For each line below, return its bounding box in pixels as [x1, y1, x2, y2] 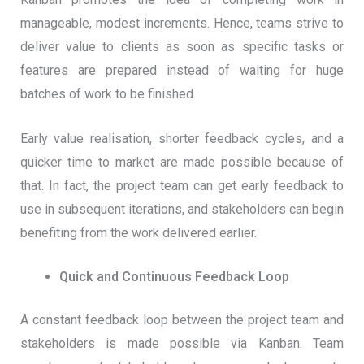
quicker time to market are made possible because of [19, 154, 344, 170]
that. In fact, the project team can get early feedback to [19, 177, 344, 193]
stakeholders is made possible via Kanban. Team [19, 336, 344, 352]
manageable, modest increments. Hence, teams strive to [19, 15, 344, 31]
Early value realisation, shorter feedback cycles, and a [19, 130, 344, 146]
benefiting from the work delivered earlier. [19, 224, 257, 240]
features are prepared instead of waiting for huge [19, 62, 344, 78]
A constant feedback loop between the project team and [19, 312, 344, 328]
